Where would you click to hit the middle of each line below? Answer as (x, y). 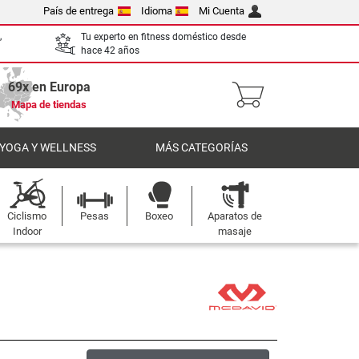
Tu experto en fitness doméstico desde (163, 36)
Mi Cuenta (222, 11)
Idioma (156, 11)
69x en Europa (49, 87)
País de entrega (79, 11)
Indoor (27, 231)
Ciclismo (27, 216)
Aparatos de (234, 216)
